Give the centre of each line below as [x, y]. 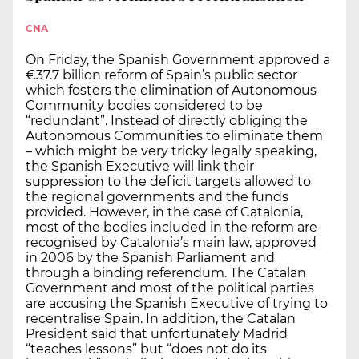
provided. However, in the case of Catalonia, [164, 212]
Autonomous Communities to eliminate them [174, 135]
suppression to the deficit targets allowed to [168, 181]
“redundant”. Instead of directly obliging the [167, 120]
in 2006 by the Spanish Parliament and [150, 257]
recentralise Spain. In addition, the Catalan [161, 318]
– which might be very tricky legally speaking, [171, 151]
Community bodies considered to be [144, 105]
